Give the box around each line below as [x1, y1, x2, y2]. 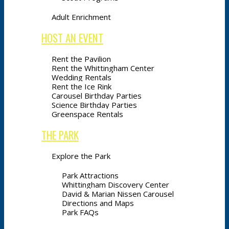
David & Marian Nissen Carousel [62, 189, 174, 199]
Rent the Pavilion [52, 54, 111, 64]
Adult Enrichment [52, 12, 111, 22]
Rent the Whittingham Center [52, 63, 154, 73]
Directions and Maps [62, 198, 134, 208]
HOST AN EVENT [41, 30, 103, 45]
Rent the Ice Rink [52, 81, 111, 91]
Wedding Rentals [52, 72, 111, 82]
